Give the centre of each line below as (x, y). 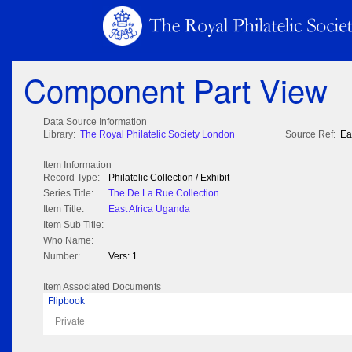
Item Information (77, 165)
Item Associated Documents (102, 287)
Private (70, 322)
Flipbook (66, 301)
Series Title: (68, 194)
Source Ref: (310, 135)
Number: (62, 257)
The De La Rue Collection (164, 194)
